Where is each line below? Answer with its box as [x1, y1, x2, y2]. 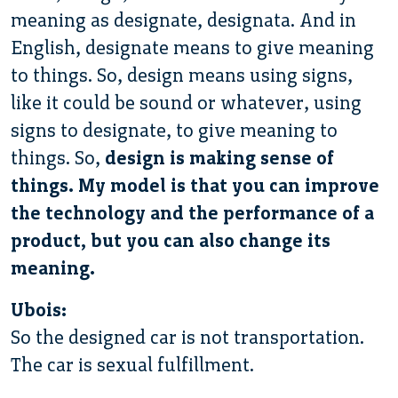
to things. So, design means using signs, [11, 63, 353, 86]
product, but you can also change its [11, 228, 330, 251]
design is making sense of [105, 146, 334, 169]
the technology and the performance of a [11, 201, 374, 224]
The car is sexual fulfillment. [11, 353, 254, 376]
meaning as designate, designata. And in [11, 8, 356, 31]
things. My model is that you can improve [11, 173, 379, 196]
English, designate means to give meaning [11, 36, 374, 59]
